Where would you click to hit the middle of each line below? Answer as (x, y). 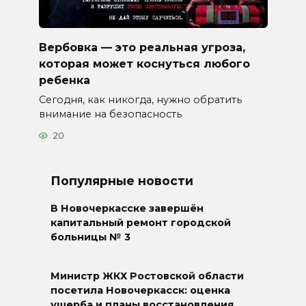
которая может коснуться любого (144, 64)
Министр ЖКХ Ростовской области (147, 276)
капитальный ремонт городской (141, 223)
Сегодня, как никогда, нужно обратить (140, 99)
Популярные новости (122, 181)
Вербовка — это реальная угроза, (142, 47)
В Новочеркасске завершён (127, 209)
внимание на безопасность (110, 114)
